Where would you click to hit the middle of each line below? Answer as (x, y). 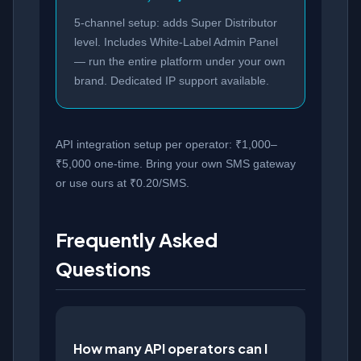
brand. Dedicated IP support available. (172, 80)
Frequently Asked (137, 239)
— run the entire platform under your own (180, 61)
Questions (103, 268)
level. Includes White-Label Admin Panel (176, 41)
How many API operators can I (170, 349)
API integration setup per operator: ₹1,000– (166, 144)
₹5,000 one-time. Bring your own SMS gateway (176, 163)
